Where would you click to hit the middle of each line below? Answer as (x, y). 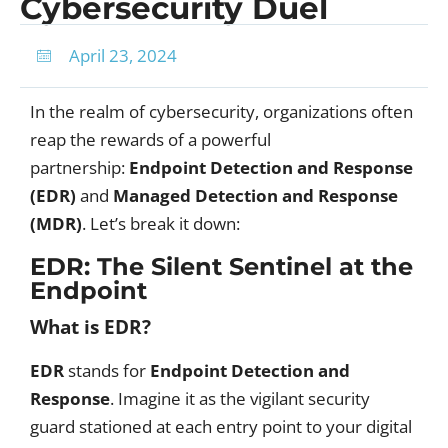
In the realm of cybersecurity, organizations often (221, 111)
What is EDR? (90, 327)
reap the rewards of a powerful (150, 139)
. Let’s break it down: (161, 223)
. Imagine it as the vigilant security (240, 398)
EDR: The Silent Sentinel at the (221, 266)
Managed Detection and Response (255, 195)
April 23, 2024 (123, 55)
